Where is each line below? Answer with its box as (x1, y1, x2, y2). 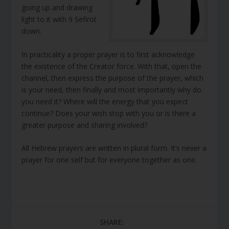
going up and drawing (21, 3, 93, 13)
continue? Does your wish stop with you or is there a (21, 108, 196, 118)
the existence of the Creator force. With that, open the (21, 61, 202, 71)
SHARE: (100, 217, 124, 227)
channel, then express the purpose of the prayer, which (21, 73, 204, 83)
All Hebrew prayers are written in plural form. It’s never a (21, 143, 207, 153)
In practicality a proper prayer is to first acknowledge (21, 49, 195, 59)
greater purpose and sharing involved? (21, 120, 148, 130)
